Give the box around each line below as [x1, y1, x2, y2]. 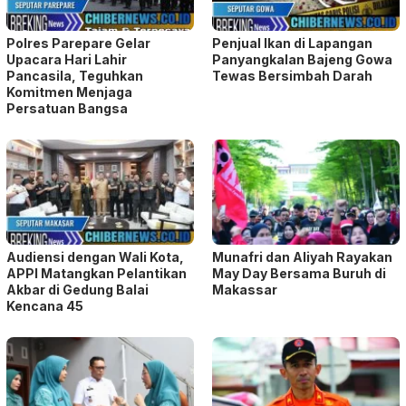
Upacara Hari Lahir [6, 51, 127, 67]
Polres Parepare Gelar [6, 34, 150, 51]
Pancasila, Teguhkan [6, 67, 143, 83]
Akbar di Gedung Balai [6, 281, 149, 297]
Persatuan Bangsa [6, 100, 128, 116]
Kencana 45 [6, 297, 83, 314]
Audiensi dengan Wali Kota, [6, 248, 184, 265]
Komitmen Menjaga [6, 83, 132, 100]
